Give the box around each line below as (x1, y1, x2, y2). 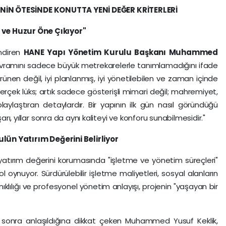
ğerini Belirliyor (60, 133, 119, 144)
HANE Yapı (23, 46, 68, 58)
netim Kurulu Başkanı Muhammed (78, 46, 218, 58)
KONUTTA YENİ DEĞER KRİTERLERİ (53, 4, 178, 15)
